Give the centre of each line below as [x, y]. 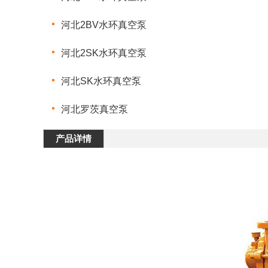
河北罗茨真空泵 [95, 109]
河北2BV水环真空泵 [104, 25]
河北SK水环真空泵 [101, 81]
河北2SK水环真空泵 [104, 53]
